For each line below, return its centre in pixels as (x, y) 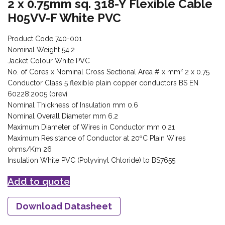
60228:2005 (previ (37, 94)
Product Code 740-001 (45, 39)
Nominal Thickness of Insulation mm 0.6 (73, 105)
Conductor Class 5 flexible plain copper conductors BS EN (103, 83)
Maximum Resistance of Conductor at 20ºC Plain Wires (97, 138)
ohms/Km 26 (30, 149)
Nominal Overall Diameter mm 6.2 (63, 116)
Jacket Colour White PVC (49, 61)
